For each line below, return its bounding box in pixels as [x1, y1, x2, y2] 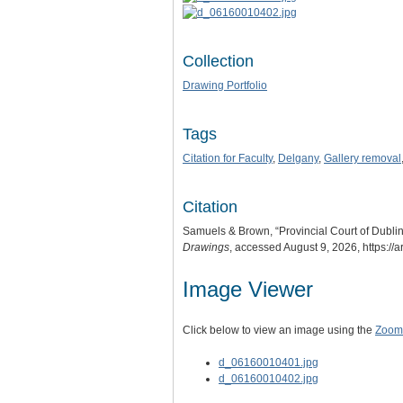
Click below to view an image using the [183, 323, 375, 336]
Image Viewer [183, 276, 313, 301]
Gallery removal [324, 151, 401, 165]
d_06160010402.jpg [219, 372, 318, 385]
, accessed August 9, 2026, [229, 240, 363, 254]
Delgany [278, 151, 318, 165]
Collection [183, 51, 254, 70]
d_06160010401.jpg [219, 355, 318, 369]
